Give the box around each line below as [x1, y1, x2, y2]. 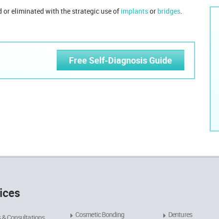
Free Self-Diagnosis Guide [69, 54, 172, 66]
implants [121, 6, 148, 16]
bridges [157, 6, 180, 16]
